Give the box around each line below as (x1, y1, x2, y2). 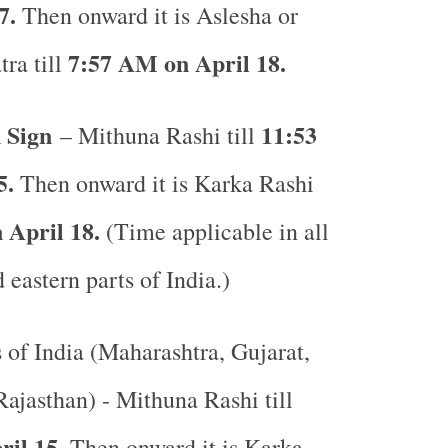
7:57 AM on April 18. (67, 45, 286, 80)
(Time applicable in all (99, 215, 329, 247)
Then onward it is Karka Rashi (13, 167, 314, 199)
